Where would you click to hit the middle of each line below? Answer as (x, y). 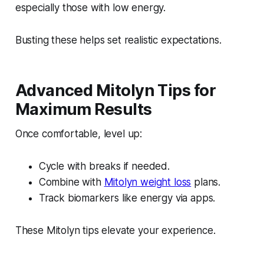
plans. (206, 182)
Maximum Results (83, 110)
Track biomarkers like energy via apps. (127, 198)
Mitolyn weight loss (148, 182)
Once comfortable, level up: (79, 134)
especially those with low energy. (90, 8)
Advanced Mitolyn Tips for (115, 91)
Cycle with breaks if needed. (104, 166)
